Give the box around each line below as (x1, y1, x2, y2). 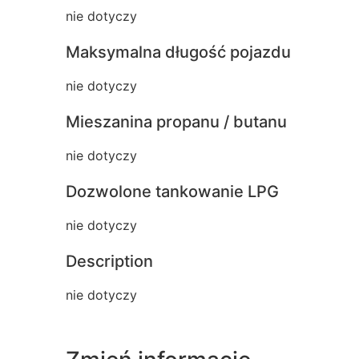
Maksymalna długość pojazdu (66, 42, 291, 62)
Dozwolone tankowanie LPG (66, 181, 279, 201)
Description (66, 251, 153, 271)
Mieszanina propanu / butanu (66, 111, 287, 131)
